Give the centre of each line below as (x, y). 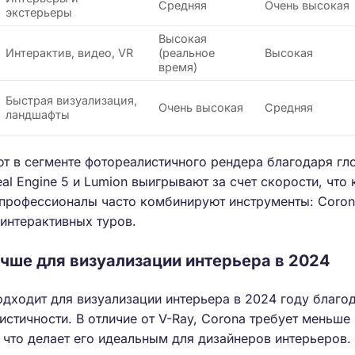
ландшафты (38, 115)
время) (178, 67)
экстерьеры (39, 13)
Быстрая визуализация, (72, 101)
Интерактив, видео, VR (70, 53)
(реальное (187, 53)
